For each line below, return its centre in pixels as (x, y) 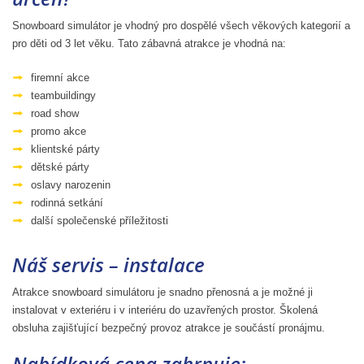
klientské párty (65, 149)
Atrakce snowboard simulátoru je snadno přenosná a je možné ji (162, 292)
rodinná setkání (67, 202)
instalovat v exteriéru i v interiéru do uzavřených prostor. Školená (165, 310)
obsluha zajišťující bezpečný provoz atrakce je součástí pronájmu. (169, 327)
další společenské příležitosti (100, 220)
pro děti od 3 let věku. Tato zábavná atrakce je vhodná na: (149, 43)
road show (55, 113)
